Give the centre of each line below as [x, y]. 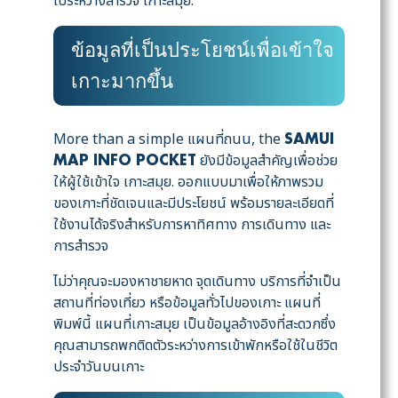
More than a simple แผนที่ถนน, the [169, 140]
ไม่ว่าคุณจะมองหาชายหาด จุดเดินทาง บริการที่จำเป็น [197, 282]
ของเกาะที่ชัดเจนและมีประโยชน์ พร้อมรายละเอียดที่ [194, 204]
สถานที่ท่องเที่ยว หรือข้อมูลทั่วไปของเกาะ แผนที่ [187, 303]
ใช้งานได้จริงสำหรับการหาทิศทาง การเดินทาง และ [192, 225]
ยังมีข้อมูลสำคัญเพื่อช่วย [267, 161]
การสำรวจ [81, 247]
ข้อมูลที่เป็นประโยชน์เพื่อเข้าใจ [203, 52]
